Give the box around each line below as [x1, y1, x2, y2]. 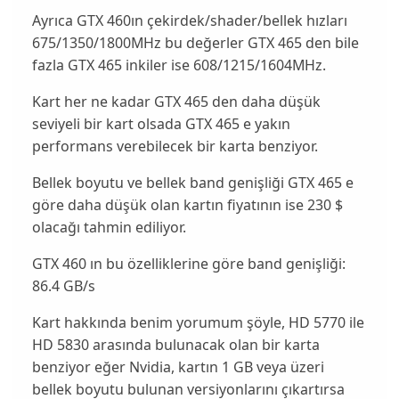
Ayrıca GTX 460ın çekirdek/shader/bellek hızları [31, 11, 347, 31]
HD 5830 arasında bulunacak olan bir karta [31, 335, 320, 355]
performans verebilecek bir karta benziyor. [31, 136, 318, 157]
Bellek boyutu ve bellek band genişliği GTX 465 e [31, 173, 354, 193]
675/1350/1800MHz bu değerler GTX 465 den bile [31, 33, 359, 53]
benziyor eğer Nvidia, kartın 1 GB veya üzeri [31, 357, 324, 378]
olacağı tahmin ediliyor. [31, 217, 186, 238]
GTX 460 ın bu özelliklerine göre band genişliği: [31, 254, 346, 274]
